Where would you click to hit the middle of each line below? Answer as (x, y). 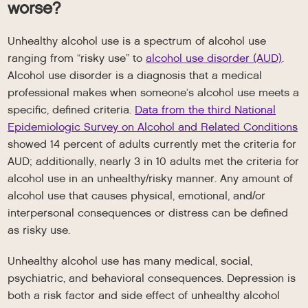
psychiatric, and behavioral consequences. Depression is (152, 278)
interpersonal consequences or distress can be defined (148, 213)
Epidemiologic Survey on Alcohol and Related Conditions (153, 127)
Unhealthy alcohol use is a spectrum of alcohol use (137, 41)
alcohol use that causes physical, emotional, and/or (137, 196)
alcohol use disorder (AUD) (214, 58)
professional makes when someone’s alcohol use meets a (154, 92)
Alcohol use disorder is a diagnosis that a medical (135, 75)
